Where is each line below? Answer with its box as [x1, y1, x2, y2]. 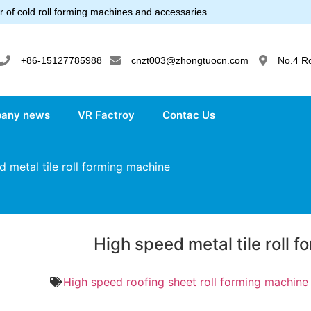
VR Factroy [78, 108, 135, 121]
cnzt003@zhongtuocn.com [131, 54, 249, 66]
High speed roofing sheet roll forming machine [62, 275, 308, 289]
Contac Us [162, 108, 215, 121]
